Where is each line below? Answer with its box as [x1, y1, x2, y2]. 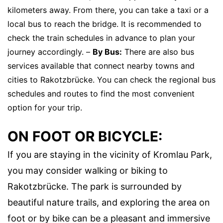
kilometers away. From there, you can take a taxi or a [7, 5, 209, 15]
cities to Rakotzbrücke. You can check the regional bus [7, 75, 216, 85]
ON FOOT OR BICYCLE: [7, 128, 162, 145]
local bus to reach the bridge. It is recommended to [7, 19, 202, 29]
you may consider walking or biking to [7, 165, 168, 176]
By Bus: [93, 47, 122, 57]
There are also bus [122, 47, 194, 57]
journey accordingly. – [7, 47, 93, 57]
